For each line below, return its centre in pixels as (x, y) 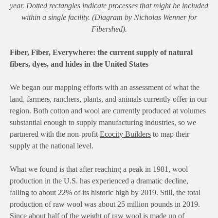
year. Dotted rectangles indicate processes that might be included (109, 6)
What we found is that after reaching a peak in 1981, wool (99, 169)
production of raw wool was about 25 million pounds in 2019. (105, 204)
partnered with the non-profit (55, 134)
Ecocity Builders (125, 134)
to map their (170, 134)
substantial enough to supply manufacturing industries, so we (103, 123)
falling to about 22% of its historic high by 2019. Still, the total (105, 193)
